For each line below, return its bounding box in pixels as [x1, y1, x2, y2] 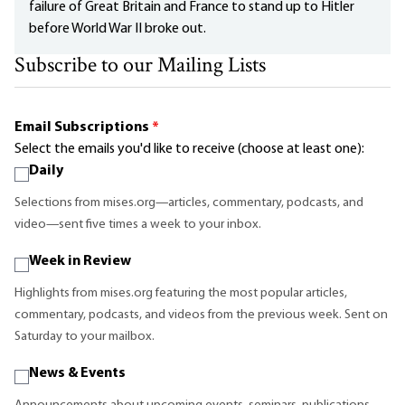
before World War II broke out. [29, 21, 206, 36]
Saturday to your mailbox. [14, 329, 155, 344]
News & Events [29, 365, 126, 381]
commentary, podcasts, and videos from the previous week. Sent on [14, 307, 388, 322]
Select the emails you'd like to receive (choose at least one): [14, 141, 364, 156]
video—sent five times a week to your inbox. [14, 217, 261, 231]
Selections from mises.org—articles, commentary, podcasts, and [14, 195, 363, 210]
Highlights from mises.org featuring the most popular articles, [14, 286, 347, 300]
